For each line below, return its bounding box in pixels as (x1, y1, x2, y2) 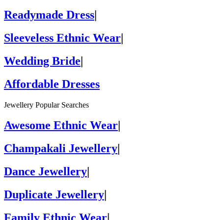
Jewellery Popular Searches (4, 100, 89, 109)
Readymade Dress (4, 8, 94, 21)
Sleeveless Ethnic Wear (4, 31, 121, 44)
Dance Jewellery (4, 165, 87, 178)
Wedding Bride (4, 54, 81, 67)
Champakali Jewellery (4, 142, 117, 155)
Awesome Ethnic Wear (4, 119, 118, 132)
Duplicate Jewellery (4, 188, 104, 201)
